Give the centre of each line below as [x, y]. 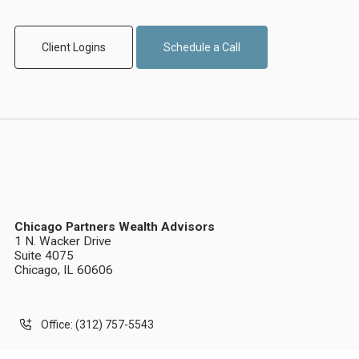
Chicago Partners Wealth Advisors [114, 227]
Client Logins [73, 47]
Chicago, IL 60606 [63, 270]
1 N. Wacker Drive [63, 242]
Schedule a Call [202, 47]
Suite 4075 [44, 256]
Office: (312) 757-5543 [97, 325]
